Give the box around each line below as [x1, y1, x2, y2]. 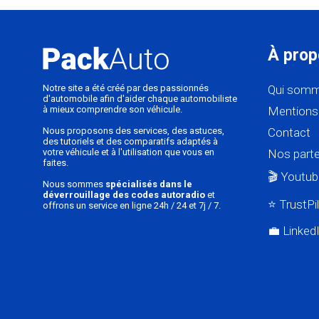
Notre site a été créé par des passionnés [43, 83, 209, 94]
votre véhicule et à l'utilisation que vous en [43, 147, 214, 158]
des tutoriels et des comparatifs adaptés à [43, 136, 218, 147]
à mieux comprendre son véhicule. [43, 104, 182, 115]
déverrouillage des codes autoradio [43, 189, 205, 201]
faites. [43, 157, 68, 169]
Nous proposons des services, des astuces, [43, 125, 224, 137]
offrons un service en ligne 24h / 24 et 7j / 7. [43, 200, 221, 211]
